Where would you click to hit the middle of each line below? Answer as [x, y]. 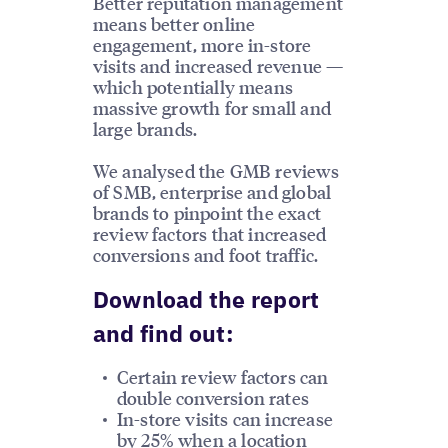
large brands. [145, 128]
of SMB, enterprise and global [212, 191]
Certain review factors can [222, 377]
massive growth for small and [211, 107]
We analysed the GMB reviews [215, 170]
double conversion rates [212, 398]
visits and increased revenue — [218, 65]
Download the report [206, 298]
